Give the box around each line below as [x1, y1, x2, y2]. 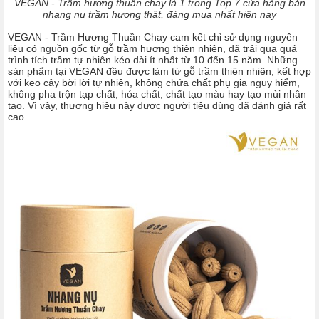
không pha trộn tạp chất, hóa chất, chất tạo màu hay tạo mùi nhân [8, 88, 306, 100]
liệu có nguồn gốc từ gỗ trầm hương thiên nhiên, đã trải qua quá [8, 43, 297, 54]
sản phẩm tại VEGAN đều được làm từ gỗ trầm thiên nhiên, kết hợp [8, 66, 311, 77]
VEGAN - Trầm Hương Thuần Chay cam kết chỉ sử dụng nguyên [8, 31, 298, 43]
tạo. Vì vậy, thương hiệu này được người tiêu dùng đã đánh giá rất [8, 100, 306, 111]
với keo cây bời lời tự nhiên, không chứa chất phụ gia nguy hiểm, [8, 77, 300, 88]
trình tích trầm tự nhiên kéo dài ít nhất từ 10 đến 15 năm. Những [8, 54, 298, 66]
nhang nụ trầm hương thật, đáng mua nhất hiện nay [43, 9, 276, 20]
